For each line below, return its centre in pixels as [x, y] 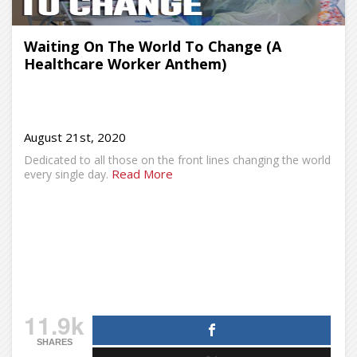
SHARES [54, 342]
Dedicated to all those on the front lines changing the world [177, 160]
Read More [142, 174]
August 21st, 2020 [75, 137]
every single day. [66, 174]
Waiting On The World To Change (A [153, 46]
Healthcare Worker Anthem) [125, 64]
